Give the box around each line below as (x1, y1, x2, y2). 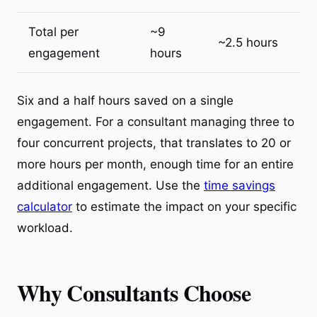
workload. (17, 220, 73, 235)
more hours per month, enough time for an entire (17, 156, 294, 171)
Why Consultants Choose (17, 275, 250, 309)
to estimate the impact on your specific (72, 199, 296, 214)
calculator (17, 199, 72, 214)
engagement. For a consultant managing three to (17, 114, 294, 129)
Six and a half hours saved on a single (17, 93, 234, 108)
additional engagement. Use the (17, 178, 204, 192)
